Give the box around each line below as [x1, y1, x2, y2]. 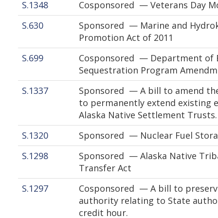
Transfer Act [79, 162, 131, 174]
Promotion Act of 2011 [79, 32, 173, 43]
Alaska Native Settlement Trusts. [79, 109, 217, 121]
